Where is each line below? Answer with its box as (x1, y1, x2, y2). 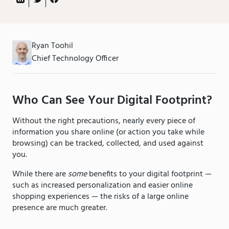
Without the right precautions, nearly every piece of (12, 114, 195, 128)
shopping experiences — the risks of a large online (12, 190, 189, 204)
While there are (12, 168, 68, 181)
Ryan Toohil (32, 39, 74, 53)
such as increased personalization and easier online (12, 179, 193, 193)
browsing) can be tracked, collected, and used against (12, 137, 203, 151)
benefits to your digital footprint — (87, 168, 212, 181)
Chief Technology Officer (32, 52, 119, 66)
